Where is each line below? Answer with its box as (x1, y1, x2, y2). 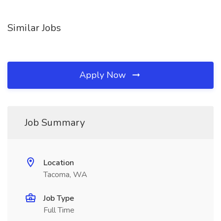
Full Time (43, 205, 74, 216)
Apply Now (79, 69, 128, 81)
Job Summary (25, 116, 85, 129)
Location (43, 157, 74, 168)
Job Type (43, 193, 74, 204)
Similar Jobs (7, 21, 61, 35)
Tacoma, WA (43, 169, 87, 180)
